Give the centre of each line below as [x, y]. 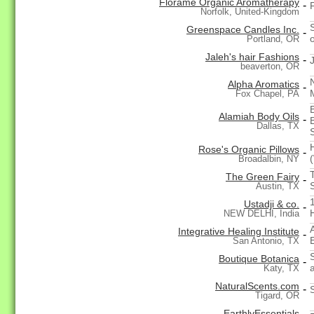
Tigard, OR [277, 296]
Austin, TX [278, 186]
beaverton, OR [270, 67]
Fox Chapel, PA [267, 94]
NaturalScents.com [257, 286]
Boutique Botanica [259, 259]
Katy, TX [281, 268]
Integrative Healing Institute [239, 232]
